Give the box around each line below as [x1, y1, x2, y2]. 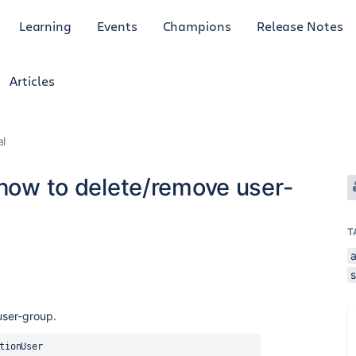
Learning [18, 17, 72, 34]
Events [97, 17, 137, 34]
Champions [162, 17, 231, 34]
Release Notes [256, 17, 343, 34]
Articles [10, 72, 55, 89]
